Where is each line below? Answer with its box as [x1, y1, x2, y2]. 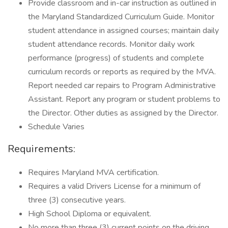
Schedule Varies [28, 121, 84, 132]
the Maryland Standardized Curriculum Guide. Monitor [28, 11, 214, 22]
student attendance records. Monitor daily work [28, 39, 195, 50]
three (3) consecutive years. [28, 194, 126, 206]
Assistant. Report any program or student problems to [28, 94, 220, 105]
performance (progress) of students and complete [28, 52, 204, 64]
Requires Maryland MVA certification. [28, 167, 159, 178]
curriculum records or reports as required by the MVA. [28, 66, 216, 77]
